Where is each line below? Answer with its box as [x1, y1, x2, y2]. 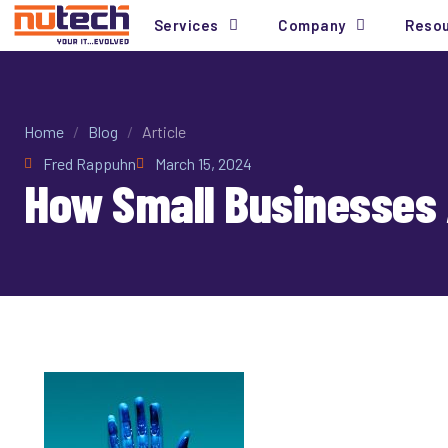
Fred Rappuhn [43, 154, 136, 174]
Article [142, 122, 186, 141]
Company [278, 16, 346, 34]
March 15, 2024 [155, 154, 252, 174]
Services [153, 16, 219, 34]
